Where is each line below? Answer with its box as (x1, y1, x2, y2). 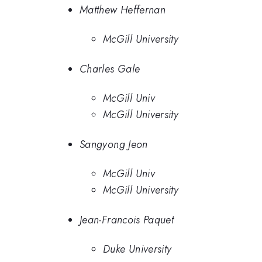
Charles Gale (80, 61, 140, 77)
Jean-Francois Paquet (80, 212, 174, 227)
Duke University (103, 242, 172, 257)
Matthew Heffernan (80, 2, 166, 18)
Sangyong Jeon (80, 136, 148, 152)
